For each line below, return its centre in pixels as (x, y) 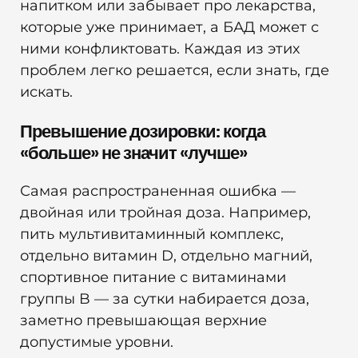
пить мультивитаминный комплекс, (152, 235)
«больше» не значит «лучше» (133, 153)
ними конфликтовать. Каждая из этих (160, 49)
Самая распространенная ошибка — (158, 191)
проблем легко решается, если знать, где (175, 71)
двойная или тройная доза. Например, (167, 213)
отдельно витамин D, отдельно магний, (166, 256)
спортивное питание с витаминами (153, 278)
